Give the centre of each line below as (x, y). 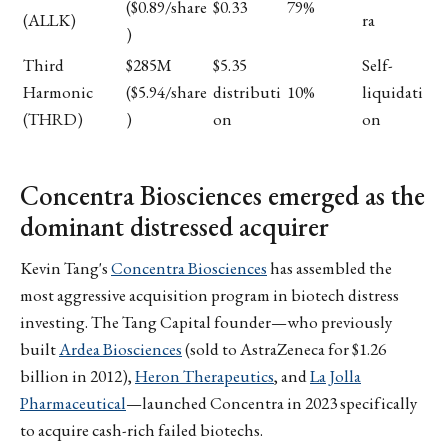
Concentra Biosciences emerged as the (222, 195)
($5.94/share (166, 92)
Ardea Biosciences (120, 349)
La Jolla (335, 376)
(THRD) (53, 119)
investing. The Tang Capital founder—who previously (206, 322)
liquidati (392, 92)
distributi (247, 92)
